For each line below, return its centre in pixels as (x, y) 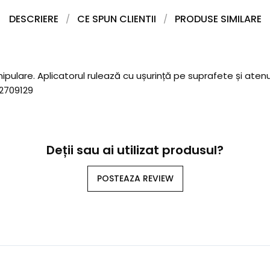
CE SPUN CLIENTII (116, 19)
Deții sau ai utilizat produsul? (135, 150)
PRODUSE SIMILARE (218, 19)
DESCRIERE (33, 19)
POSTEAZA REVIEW (135, 178)
